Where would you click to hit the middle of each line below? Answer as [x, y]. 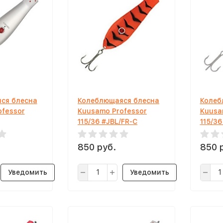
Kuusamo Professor [112, 111]
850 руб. [97, 147]
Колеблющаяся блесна [118, 100]
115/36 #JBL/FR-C [108, 121]
